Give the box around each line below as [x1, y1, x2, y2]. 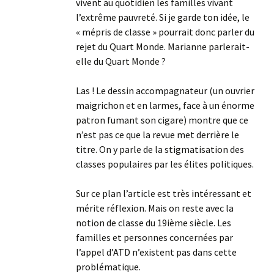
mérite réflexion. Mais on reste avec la [76, 202, 234, 215]
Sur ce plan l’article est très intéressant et [76, 187, 251, 200]
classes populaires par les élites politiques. [76, 158, 254, 171]
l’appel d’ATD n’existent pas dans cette [76, 246, 237, 259]
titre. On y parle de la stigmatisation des [76, 143, 244, 156]
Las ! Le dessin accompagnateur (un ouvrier [76, 84, 254, 97]
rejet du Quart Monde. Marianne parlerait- [76, 40, 250, 53]
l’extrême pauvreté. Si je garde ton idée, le [76, 11, 250, 24]
